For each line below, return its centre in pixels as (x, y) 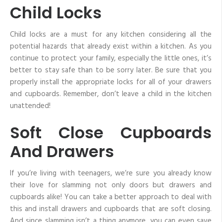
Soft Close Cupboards (111, 132)
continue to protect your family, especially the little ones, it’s (111, 59)
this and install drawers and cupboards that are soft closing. (111, 209)
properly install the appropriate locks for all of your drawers (111, 83)
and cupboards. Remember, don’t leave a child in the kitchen (111, 94)
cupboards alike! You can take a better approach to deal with (111, 197)
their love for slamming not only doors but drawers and (111, 185)
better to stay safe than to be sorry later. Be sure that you (111, 71)
